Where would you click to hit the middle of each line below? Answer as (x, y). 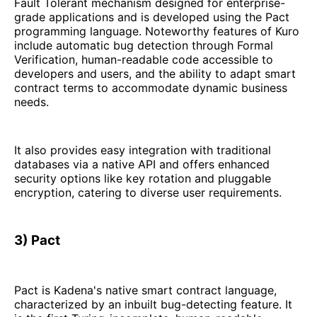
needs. (31, 102)
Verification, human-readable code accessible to (144, 59)
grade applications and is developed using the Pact (152, 17)
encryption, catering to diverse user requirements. (148, 192)
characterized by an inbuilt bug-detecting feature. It (153, 305)
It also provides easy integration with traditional (143, 150)
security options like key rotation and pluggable (143, 178)
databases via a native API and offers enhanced (142, 164)
